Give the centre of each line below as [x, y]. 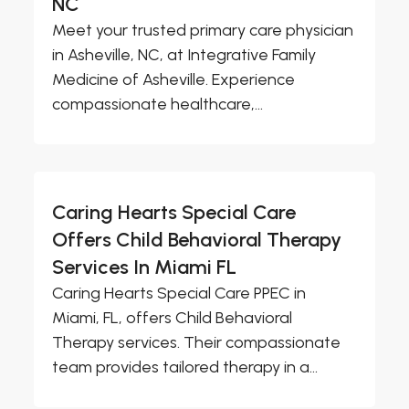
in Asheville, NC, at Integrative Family [184, 54]
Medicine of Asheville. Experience [174, 79]
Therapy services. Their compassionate [197, 342]
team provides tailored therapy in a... [185, 367]
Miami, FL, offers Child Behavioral [173, 317]
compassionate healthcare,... [158, 104]
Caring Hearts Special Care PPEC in [179, 293]
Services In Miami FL [145, 267]
